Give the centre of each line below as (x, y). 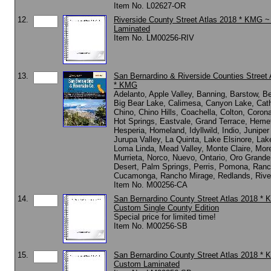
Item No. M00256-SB (151, 226)
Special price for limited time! (165, 217)
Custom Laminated (147, 264)
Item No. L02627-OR (150, 6)
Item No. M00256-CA (151, 185)
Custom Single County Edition (166, 208)
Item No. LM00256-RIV (154, 38)
